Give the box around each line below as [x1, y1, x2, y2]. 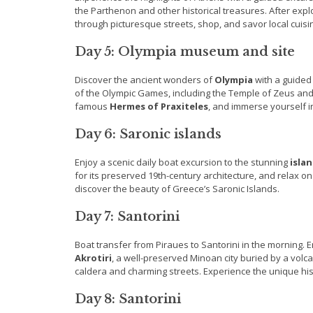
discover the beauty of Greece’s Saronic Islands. [75, 182, 279, 196]
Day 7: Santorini [75, 209, 180, 225]
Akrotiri [75, 252, 112, 265]
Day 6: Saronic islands [75, 126, 221, 143]
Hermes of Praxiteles [110, 100, 208, 113]
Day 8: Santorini [75, 291, 181, 307]
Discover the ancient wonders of [75, 73, 214, 87]
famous [75, 100, 110, 113]
